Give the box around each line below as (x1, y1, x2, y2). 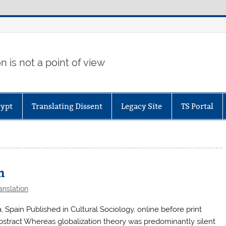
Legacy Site (121, 101, 162, 111)
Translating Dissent (31, 101, 102, 111)
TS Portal (181, 101, 213, 111)
